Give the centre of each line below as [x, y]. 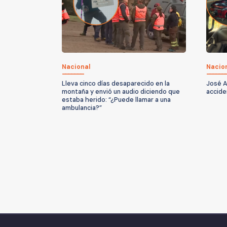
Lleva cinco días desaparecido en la [116, 83]
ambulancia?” [82, 108]
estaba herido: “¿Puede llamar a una [116, 100]
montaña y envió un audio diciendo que [121, 91]
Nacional [76, 67]
